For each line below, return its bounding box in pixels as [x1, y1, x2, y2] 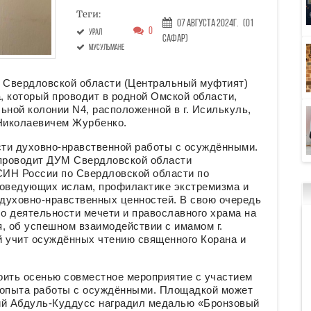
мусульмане [88, 43, 124, 52]
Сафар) [162, 34, 188, 45]
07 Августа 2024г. [176, 19, 238, 30]
